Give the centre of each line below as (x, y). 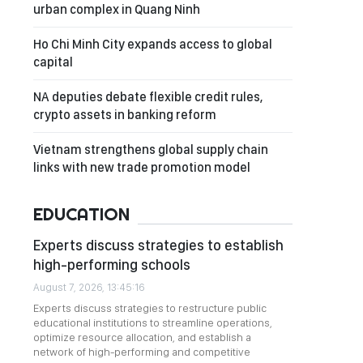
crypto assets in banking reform (125, 115)
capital (53, 62)
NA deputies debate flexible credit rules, (148, 97)
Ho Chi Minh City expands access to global (153, 44)
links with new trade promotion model (142, 167)
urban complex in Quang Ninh (117, 9)
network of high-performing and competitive (142, 352)
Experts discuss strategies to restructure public (150, 308)
